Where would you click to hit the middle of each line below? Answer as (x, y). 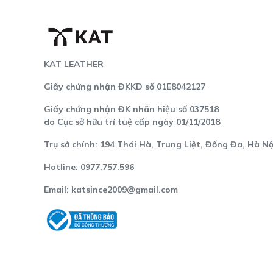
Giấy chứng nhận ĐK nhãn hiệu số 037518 (131, 109)
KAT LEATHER (74, 64)
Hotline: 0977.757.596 (89, 167)
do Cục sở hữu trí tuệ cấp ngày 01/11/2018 (132, 122)
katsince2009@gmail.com (125, 190)
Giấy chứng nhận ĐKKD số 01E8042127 (125, 87)
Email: (58, 190)
